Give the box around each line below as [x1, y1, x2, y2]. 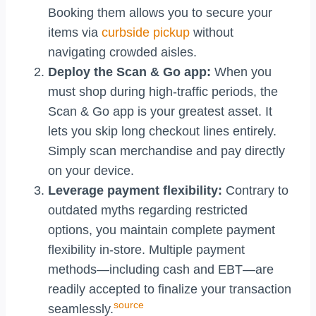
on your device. [48, 163, 134, 178]
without [190, 25, 233, 39]
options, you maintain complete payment [48, 222, 275, 237]
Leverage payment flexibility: [48, 183, 222, 197]
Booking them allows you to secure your [48, 5, 272, 20]
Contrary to [222, 183, 288, 197]
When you [211, 64, 272, 79]
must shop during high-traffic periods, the [48, 84, 278, 99]
